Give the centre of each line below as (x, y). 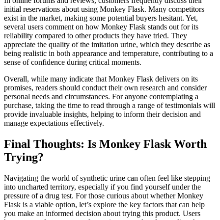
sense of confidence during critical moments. (73, 62)
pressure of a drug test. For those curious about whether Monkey (104, 196)
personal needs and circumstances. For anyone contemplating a (101, 97)
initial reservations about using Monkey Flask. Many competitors (104, 9)
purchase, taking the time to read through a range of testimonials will (110, 106)
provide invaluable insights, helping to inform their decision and (102, 114)
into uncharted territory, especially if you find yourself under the (102, 187)
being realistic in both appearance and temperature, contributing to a (109, 54)
